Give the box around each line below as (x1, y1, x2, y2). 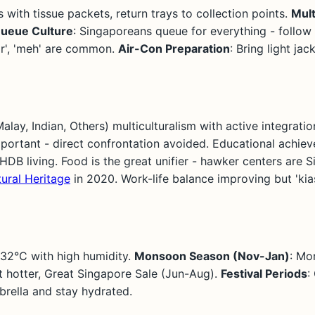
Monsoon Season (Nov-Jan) (134, 248, 290, 263)
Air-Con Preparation (118, 41, 230, 56)
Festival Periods (221, 266, 307, 281)
